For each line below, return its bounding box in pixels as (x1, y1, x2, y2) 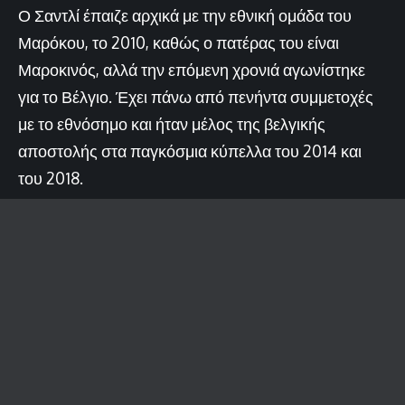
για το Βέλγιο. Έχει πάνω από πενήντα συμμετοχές (18, 86, 373, 107)
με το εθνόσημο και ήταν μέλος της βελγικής (18, 113, 325, 134)
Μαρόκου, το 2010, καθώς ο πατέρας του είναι (18, 32, 339, 52)
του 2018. (18, 167, 83, 188)
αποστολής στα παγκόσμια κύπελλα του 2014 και (18, 140, 362, 161)
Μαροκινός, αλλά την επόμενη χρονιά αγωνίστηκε (18, 59, 365, 80)
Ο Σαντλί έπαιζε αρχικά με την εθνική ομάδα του (18, 5, 352, 25)
